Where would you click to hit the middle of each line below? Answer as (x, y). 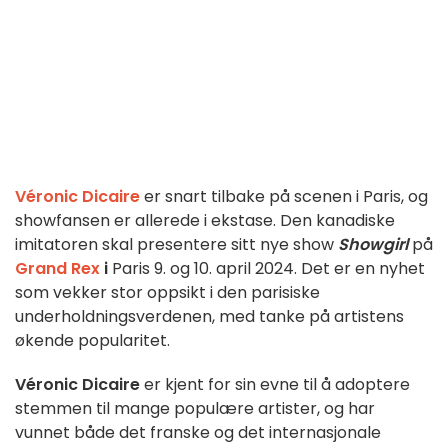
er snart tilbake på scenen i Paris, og (284, 197)
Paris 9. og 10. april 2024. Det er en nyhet (268, 269)
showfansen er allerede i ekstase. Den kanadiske (205, 221)
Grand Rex (57, 269)
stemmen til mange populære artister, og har (195, 409)
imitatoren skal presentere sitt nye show (176, 245)
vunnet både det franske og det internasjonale (198, 433)
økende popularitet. (92, 341)
